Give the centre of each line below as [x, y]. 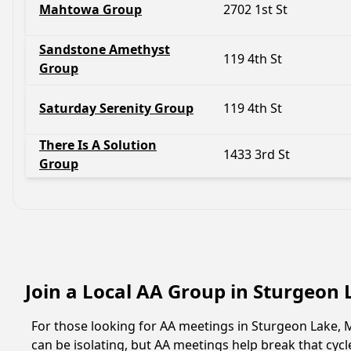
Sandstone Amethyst [105, 49]
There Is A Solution [98, 145]
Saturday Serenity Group [116, 108]
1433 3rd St [257, 154]
